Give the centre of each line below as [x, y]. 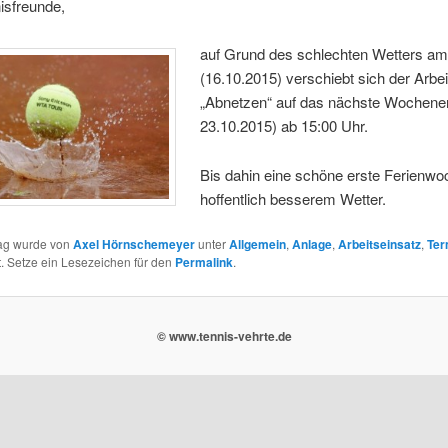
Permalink [203, 262]
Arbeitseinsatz [379, 244]
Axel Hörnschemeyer [133, 244]
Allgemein [257, 244]
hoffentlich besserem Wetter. [293, 198]
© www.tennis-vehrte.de [224, 335]
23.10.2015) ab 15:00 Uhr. [284, 126]
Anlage [311, 244]
